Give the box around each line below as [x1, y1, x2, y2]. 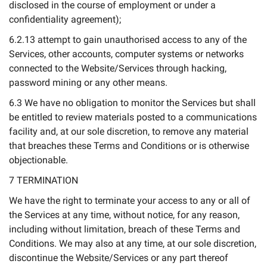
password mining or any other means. [9, 77, 167, 88]
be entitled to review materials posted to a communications [9, 111, 257, 123]
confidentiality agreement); [9, 14, 121, 25]
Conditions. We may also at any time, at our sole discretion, [9, 238, 256, 249]
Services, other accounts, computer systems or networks [9, 48, 244, 60]
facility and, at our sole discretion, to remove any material [9, 126, 249, 137]
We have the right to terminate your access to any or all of [9, 195, 250, 206]
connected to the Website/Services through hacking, [9, 63, 226, 74]
